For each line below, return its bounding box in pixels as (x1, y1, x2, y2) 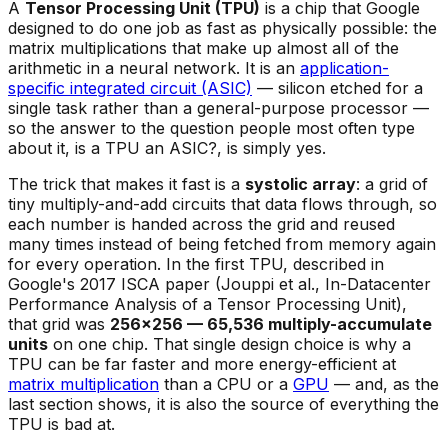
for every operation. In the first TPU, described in (8, 253, 384, 274)
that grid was (8, 313, 110, 334)
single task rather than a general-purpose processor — (8, 97, 429, 118)
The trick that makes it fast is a (8, 173, 245, 194)
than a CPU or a (159, 373, 293, 394)
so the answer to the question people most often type (8, 117, 415, 138)
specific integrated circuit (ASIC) (8, 77, 252, 98)
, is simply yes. (217, 137, 326, 158)
